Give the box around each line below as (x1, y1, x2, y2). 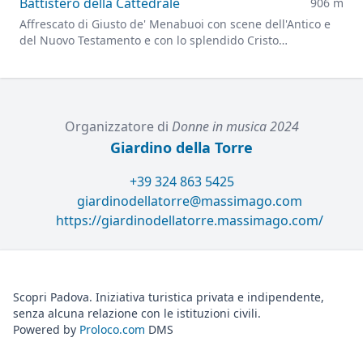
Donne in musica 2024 (171, 117, 299, 135)
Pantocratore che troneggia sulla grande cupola (19, 49, 280, 64)
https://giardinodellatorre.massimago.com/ (56, 211, 323, 229)
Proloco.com (79, 322, 145, 337)
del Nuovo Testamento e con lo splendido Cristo (19, 32, 279, 48)
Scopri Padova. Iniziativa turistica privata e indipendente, (13, 289, 324, 305)
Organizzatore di (64, 117, 172, 135)
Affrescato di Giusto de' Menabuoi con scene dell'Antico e (19, 16, 331, 32)
